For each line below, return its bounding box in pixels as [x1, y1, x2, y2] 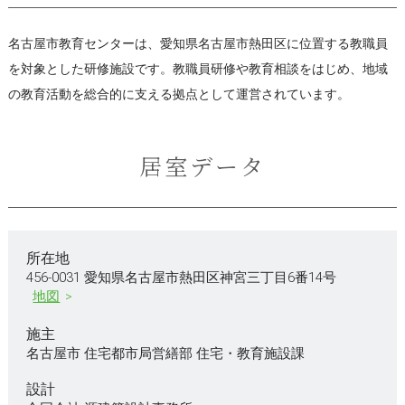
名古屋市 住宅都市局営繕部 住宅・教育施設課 [25, 345, 305, 363]
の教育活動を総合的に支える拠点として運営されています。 [7, 86, 350, 101]
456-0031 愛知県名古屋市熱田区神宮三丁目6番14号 [25, 269, 336, 287]
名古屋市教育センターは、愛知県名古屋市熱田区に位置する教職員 [7, 35, 388, 51]
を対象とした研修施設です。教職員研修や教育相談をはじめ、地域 [7, 61, 388, 76]
